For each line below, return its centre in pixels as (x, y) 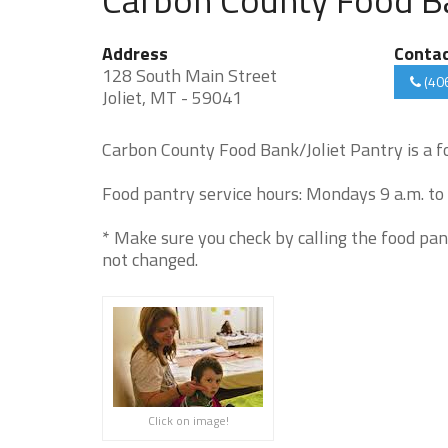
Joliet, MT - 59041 (172, 97)
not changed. (150, 259)
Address (135, 53)
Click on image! (188, 420)
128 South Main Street (189, 75)
